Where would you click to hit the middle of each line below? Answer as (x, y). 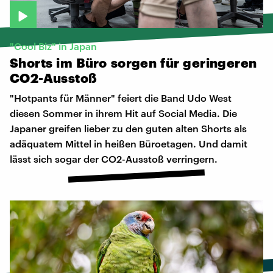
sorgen (134, 63)
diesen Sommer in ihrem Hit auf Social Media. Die (123, 113)
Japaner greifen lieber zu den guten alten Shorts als (128, 129)
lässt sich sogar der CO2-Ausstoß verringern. (114, 159)
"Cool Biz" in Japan (53, 46)
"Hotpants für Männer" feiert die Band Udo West (121, 98)
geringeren (220, 63)
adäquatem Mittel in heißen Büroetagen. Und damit (129, 144)
